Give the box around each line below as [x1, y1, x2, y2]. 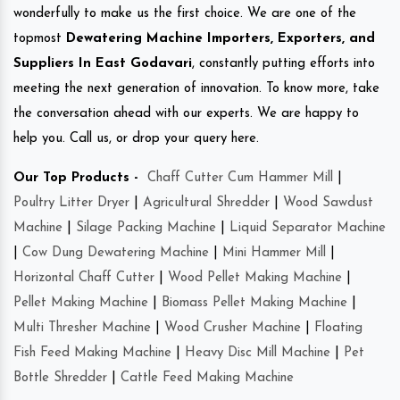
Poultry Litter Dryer [13, 196, 129, 210]
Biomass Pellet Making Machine [162, 296, 347, 310]
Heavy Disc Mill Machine [185, 346, 330, 360]
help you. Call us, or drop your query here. [13, 131, 259, 146]
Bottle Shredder [13, 371, 107, 385]
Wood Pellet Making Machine [168, 271, 342, 285]
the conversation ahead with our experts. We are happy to [13, 106, 359, 121]
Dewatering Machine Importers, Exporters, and [62, 31, 375, 46]
